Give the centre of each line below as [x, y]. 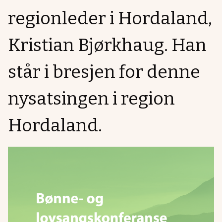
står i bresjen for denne [104, 72]
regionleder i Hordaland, [110, 18]
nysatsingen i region [91, 99]
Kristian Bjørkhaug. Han [107, 45]
